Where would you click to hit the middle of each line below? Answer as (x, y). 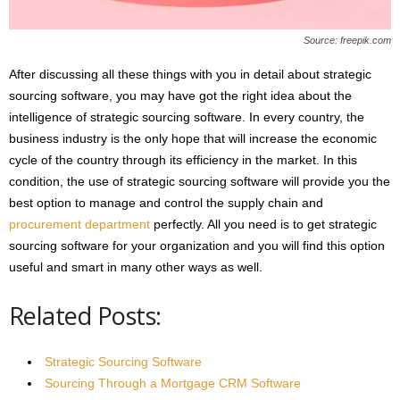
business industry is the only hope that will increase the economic (193, 138)
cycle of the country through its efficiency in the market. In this (183, 160)
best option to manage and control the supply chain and (166, 203)
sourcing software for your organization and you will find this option (197, 246)
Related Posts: (85, 316)
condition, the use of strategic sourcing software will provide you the (200, 181)
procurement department (79, 224)
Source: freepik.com (347, 40)
